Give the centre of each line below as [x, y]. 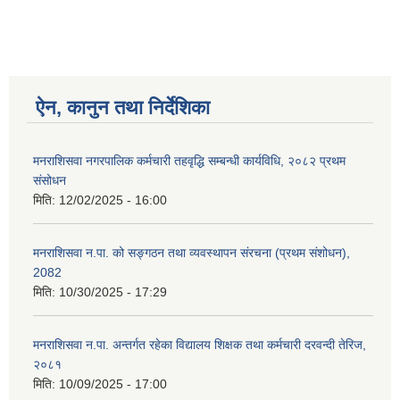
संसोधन [50, 181]
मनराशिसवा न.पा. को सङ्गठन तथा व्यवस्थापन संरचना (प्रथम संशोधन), [192, 253]
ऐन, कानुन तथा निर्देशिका [123, 108]
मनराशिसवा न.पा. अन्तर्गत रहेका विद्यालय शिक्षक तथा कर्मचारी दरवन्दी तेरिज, [200, 345]
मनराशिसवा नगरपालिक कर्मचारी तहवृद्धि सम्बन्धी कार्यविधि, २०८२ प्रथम [189, 161]
